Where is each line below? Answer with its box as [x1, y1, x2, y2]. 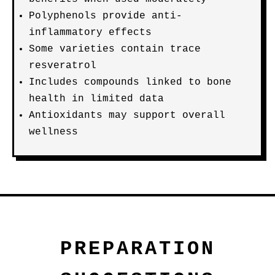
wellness [29, 126, 78, 137]
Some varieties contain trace [29, 44, 201, 55]
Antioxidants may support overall [29, 110, 225, 121]
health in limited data [29, 93, 164, 104]
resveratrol [29, 60, 96, 71]
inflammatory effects [29, 27, 152, 38]
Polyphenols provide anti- [29, 10, 182, 21]
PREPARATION [60, 238, 215, 260]
